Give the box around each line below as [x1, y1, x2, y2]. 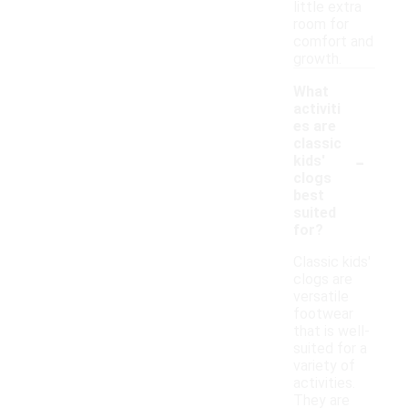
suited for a [293, 340, 367, 358]
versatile [293, 288, 349, 306]
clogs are [293, 270, 352, 289]
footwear [293, 305, 353, 323]
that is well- [293, 322, 370, 341]
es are [293, 117, 336, 136]
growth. [293, 50, 342, 68]
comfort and [293, 33, 373, 51]
